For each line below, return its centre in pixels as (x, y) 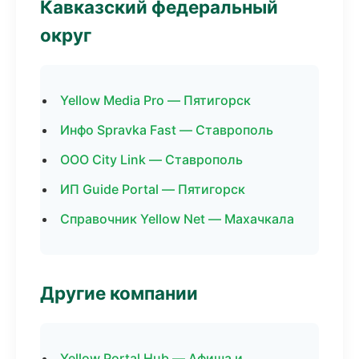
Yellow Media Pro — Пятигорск (155, 100)
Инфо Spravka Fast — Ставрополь (167, 130)
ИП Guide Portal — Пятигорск (153, 189)
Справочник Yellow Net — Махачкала (177, 219)
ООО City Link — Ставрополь (151, 159)
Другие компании (119, 293)
